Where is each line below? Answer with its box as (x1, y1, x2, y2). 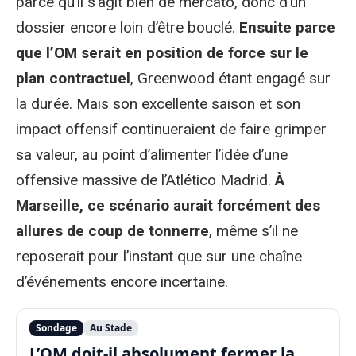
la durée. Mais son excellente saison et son (16, 95, 300, 114)
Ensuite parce (239, 18, 335, 37)
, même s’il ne (209, 222, 298, 241)
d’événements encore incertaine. (16, 273, 228, 292)
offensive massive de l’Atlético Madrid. (16, 171, 275, 190)
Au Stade (90, 321, 132, 335)
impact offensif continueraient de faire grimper (16, 120, 327, 139)
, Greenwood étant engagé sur (130, 69, 331, 88)
